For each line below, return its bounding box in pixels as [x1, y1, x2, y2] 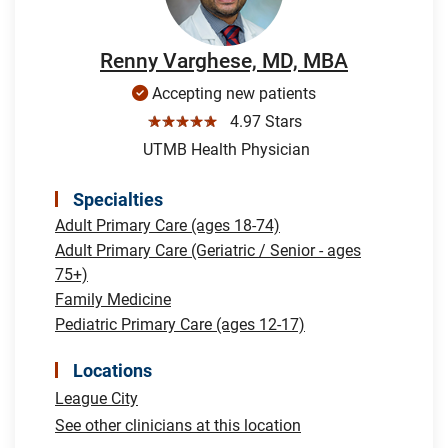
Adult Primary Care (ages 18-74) [55, 215, 280, 235]
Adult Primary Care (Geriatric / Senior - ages [55, 240, 361, 260]
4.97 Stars [221, 111, 302, 131]
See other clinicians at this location [55, 415, 301, 435]
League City [55, 388, 138, 408]
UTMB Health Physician [138, 139, 310, 159]
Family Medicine [55, 289, 171, 309]
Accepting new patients [148, 83, 316, 103]
